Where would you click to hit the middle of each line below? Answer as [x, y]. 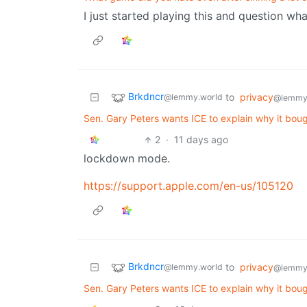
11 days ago [201, 140]
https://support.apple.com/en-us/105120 [188, 186]
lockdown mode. [127, 159]
